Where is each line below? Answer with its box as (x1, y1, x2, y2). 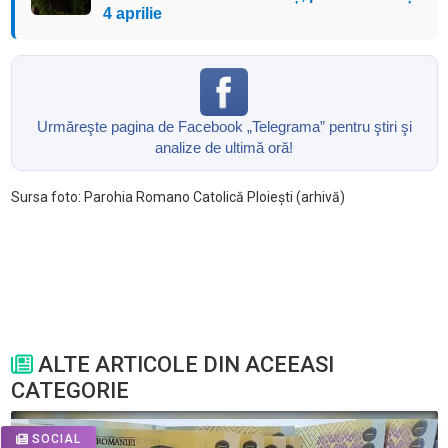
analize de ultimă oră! (155, 138, 293, 156)
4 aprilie (102, 4, 162, 22)
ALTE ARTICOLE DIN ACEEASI (32, 351, 334, 377)
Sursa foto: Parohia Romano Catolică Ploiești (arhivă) (10, 188, 345, 205)
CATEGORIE (10, 377, 129, 403)
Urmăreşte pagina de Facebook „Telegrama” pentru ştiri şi (36, 117, 412, 135)
